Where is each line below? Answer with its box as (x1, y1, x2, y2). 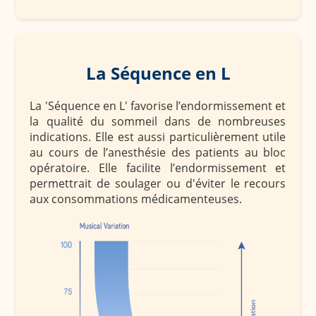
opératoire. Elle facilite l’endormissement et (30, 160, 286, 176)
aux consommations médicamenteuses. (30, 191, 243, 207)
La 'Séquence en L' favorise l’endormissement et (30, 98, 286, 114)
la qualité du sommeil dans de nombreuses (30, 114, 286, 130)
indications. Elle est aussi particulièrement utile (30, 129, 286, 145)
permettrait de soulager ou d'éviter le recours (30, 176, 286, 192)
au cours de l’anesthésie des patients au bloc (30, 145, 286, 161)
